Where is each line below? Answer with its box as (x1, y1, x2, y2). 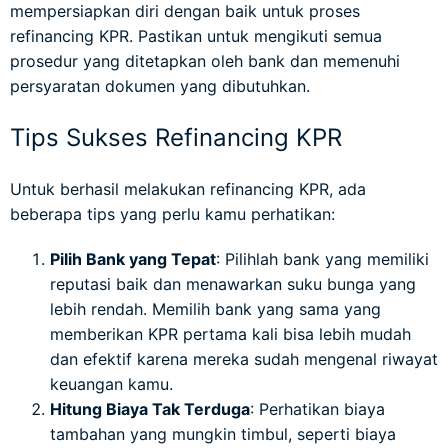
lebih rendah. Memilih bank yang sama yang (50, 298, 381, 319)
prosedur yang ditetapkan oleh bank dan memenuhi (10, 50, 400, 71)
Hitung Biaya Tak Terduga (50, 398, 250, 419)
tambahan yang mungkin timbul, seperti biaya (50, 423, 396, 444)
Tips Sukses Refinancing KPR (10, 122, 342, 152)
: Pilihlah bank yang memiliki (216, 248, 429, 269)
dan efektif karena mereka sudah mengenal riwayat (50, 348, 438, 369)
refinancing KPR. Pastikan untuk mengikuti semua (10, 25, 382, 46)
